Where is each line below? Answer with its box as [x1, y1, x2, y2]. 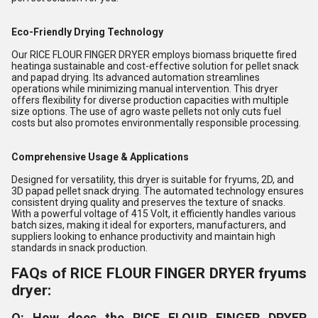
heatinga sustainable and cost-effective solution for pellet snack [11, 60, 299, 72]
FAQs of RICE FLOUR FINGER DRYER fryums [11, 265, 307, 282]
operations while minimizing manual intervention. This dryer [11, 83, 278, 94]
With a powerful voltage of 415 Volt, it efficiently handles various [11, 208, 296, 219]
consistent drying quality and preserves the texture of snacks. [11, 197, 285, 208]
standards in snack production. [11, 242, 148, 253]
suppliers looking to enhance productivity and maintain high [11, 231, 275, 242]
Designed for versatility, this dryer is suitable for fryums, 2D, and [11, 174, 294, 185]
